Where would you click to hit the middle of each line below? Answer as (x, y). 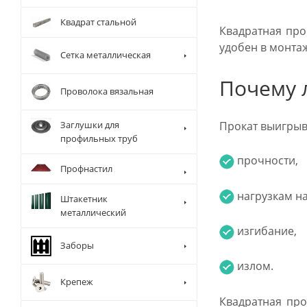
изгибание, (266, 231)
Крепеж (77, 282)
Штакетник (84, 199)
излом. (255, 266)
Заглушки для (90, 125)
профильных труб (99, 138)
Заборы (77, 245)
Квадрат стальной (98, 22)
